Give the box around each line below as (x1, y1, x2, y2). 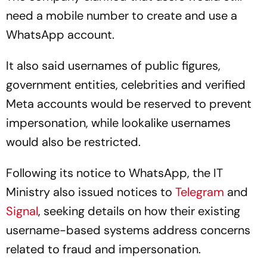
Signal (6, 203, 38, 219)
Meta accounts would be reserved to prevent (6, 95, 252, 111)
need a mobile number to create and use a (6, 7, 237, 23)
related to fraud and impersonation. (6, 241, 201, 257)
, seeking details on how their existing (38, 203, 240, 219)
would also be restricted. (6, 133, 141, 150)
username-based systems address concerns (6, 222, 250, 238)
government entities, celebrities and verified (6, 76, 246, 92)
